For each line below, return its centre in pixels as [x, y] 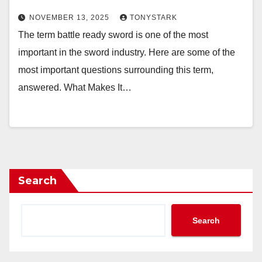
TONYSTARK [154, 18]
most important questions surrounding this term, [116, 70]
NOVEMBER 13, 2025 [70, 18]
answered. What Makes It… [75, 87]
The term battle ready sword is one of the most [113, 35]
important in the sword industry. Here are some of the [127, 52]
